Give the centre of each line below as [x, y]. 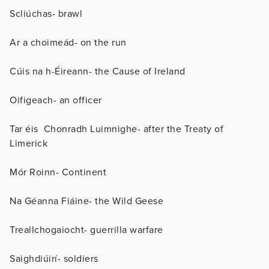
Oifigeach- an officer [56, 100]
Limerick [29, 143]
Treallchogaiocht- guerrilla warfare [86, 230]
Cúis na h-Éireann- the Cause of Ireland [98, 71]
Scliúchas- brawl [46, 14]
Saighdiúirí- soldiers [54, 258]
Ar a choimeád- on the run [68, 42]
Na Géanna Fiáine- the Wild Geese [86, 201]
